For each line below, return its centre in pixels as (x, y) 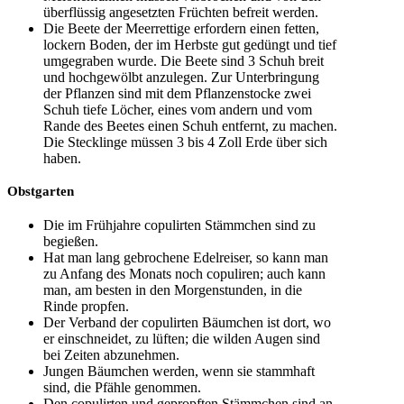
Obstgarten (41, 192)
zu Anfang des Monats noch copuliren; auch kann (184, 274)
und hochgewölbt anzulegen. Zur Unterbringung (181, 77)
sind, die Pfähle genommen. (122, 388)
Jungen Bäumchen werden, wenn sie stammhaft (179, 372)
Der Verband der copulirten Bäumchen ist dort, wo (187, 323)
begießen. (71, 242)
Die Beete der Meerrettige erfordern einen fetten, (181, 28)
